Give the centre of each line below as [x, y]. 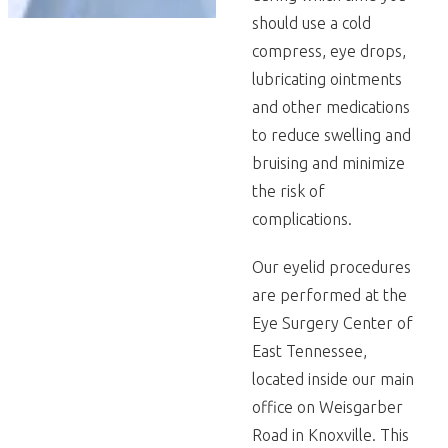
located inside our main [333, 379]
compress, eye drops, [329, 51]
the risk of [288, 191]
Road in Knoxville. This [330, 435]
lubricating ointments [327, 79]
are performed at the [329, 295]
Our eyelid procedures [331, 267]
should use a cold [311, 23]
